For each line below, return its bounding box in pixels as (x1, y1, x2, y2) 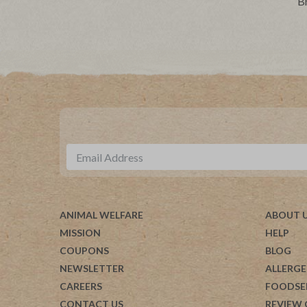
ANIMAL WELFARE (60, 209, 143, 221)
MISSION (60, 227, 101, 239)
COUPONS (60, 245, 109, 257)
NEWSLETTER (60, 262, 124, 275)
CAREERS (60, 280, 102, 293)
